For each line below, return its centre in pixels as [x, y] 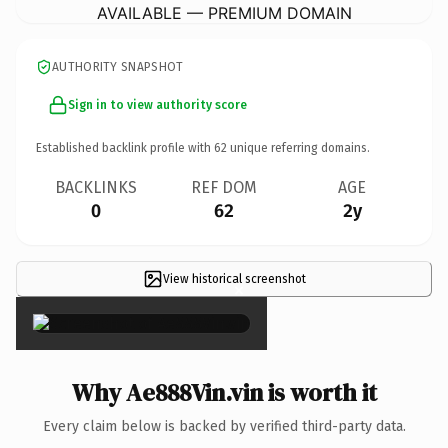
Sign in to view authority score [157, 104]
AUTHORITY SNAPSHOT [118, 66]
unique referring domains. [298, 147]
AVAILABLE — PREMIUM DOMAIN [224, 12]
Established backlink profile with [125, 147]
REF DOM [224, 187]
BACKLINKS [96, 187]
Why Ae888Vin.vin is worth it [224, 392]
